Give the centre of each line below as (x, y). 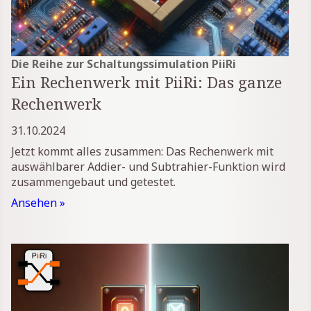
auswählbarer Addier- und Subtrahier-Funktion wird (148, 166)
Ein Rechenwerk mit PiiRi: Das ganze (146, 83)
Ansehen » (38, 202)
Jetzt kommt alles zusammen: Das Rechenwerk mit (142, 151)
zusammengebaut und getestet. (93, 182)
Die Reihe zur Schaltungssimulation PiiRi (124, 64)
